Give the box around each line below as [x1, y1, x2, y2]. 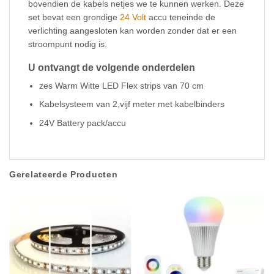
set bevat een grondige [28, 12, 120, 22]
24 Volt [120, 12, 146, 22]
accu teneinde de [146, 12, 215, 22]
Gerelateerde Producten [9, 169, 118, 180]
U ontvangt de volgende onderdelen [28, 62, 195, 73]
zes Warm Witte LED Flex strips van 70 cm [39, 81, 204, 91]
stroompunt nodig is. [28, 39, 107, 49]
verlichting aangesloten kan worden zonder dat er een [28, 25, 237, 35]
